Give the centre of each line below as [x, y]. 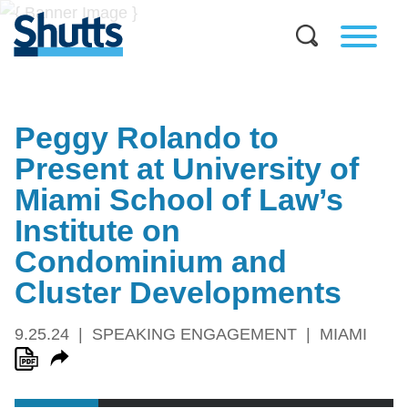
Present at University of [187, 169]
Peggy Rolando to [147, 138]
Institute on [97, 231]
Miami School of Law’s [179, 200]
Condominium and [151, 262]
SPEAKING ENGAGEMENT [194, 335]
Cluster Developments [178, 293]
